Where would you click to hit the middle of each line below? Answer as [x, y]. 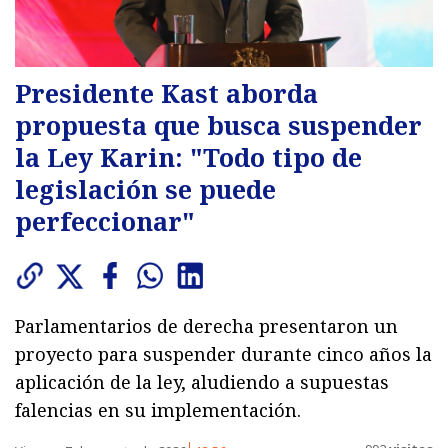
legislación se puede [145, 189]
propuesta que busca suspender [218, 125]
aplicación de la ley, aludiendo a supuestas [202, 382]
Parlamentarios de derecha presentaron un [206, 326]
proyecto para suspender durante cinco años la [223, 354]
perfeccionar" [105, 221]
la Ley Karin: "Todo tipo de [188, 157]
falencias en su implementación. [158, 410]
